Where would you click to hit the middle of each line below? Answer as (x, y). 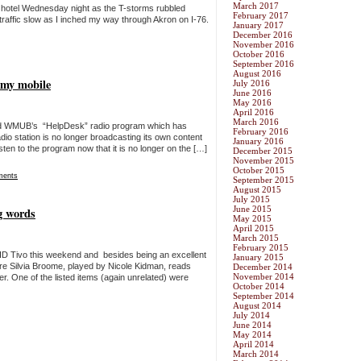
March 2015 (256, 238)
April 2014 (253, 344)
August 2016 (257, 74)
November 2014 (263, 277)
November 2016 (263, 45)
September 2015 (263, 180)
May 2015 (252, 219)
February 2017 (261, 16)
